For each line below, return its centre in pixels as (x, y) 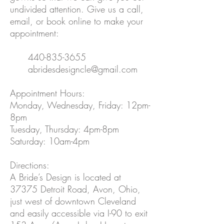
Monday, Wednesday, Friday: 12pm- (80, 105)
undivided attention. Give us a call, (77, 9)
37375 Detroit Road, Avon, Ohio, (75, 189)
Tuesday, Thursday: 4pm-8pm (64, 129)
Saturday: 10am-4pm (50, 141)
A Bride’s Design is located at (65, 177)
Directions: (30, 165)
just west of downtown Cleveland (73, 201)
